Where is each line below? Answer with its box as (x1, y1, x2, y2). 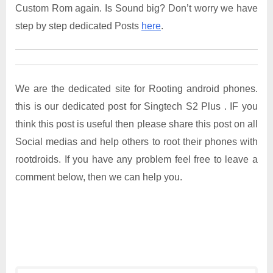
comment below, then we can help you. (15, 171, 182, 182)
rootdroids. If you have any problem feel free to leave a (15, 154, 258, 165)
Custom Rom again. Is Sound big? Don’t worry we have (15, 2, 258, 13)
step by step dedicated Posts (15, 20, 141, 31)
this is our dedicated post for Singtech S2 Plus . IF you (15, 101, 258, 112)
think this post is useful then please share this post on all (15, 118, 258, 129)
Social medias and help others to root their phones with (15, 136, 258, 147)
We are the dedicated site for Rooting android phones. (15, 83, 258, 94)
